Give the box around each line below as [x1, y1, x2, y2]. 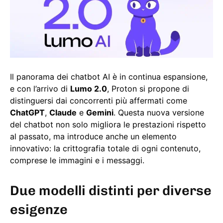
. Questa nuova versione [113, 108, 204, 118]
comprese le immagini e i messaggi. [10, 155, 144, 166]
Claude [49, 108, 77, 118]
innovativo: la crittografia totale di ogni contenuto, [10, 143, 201, 154]
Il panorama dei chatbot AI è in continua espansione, [10, 72, 208, 82]
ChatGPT [10, 108, 45, 118]
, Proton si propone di [107, 84, 189, 94]
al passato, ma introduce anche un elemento [10, 131, 177, 142]
